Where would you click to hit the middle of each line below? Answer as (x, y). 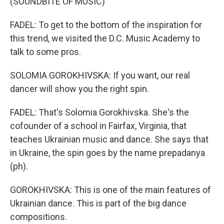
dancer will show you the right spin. (79, 89)
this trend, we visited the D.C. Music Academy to (105, 38)
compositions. (38, 217)
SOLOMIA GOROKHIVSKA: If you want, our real (100, 75)
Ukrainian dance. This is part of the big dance (98, 203)
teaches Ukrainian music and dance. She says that (109, 139)
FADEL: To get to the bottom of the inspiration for (106, 25)
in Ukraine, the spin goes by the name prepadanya (107, 153)
